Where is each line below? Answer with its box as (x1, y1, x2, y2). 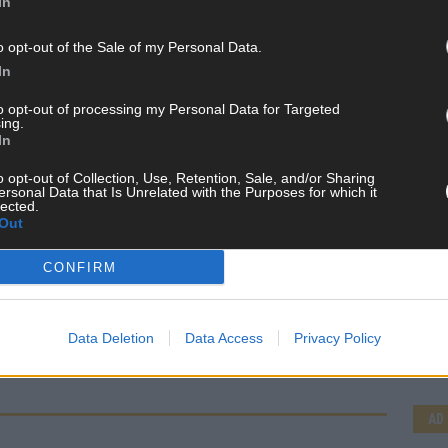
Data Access (184, 330, 263, 346)
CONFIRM (42, 259, 117, 275)
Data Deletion (67, 330, 154, 346)
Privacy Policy (293, 330, 381, 346)
